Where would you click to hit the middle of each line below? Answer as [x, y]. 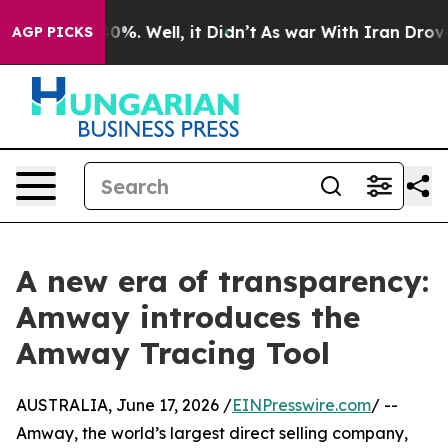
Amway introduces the [188, 317]
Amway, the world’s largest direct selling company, [212, 433]
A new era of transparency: [222, 281]
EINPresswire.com [301, 405]
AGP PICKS [52, 32]
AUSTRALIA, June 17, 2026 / [124, 405]
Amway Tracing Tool [173, 353]
